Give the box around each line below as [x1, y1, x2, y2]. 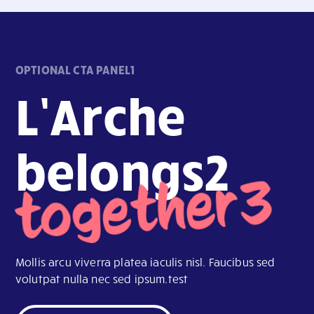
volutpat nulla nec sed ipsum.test [15, 272, 189, 286]
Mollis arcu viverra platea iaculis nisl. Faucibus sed [15, 255, 275, 269]
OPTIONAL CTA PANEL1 [15, 62, 135, 77]
